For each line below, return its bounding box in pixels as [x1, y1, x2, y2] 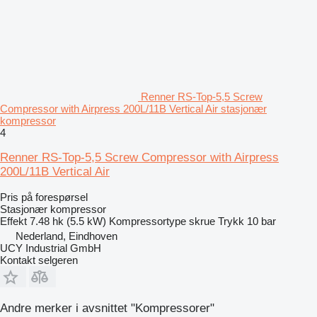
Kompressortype [109, 214, 186, 227]
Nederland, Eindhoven [16, 229, 117, 242]
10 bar [247, 214, 276, 227]
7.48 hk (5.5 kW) [30, 214, 106, 227]
